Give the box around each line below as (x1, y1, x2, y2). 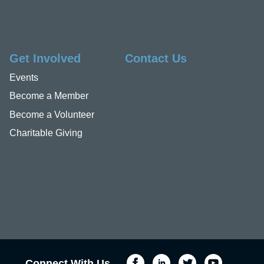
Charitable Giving (9, 127, 82, 138)
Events (9, 72, 38, 83)
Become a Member (9, 91, 88, 101)
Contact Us (125, 52, 187, 65)
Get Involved (9, 52, 81, 65)
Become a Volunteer (9, 109, 94, 120)
